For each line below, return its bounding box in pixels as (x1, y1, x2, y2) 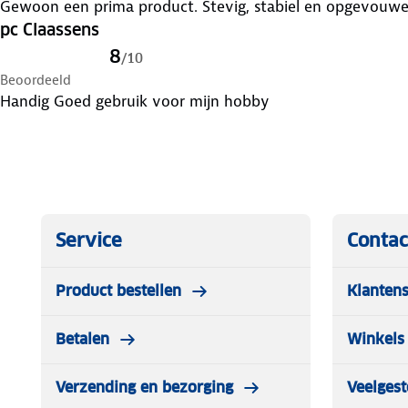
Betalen (56, 330, 109, 350)
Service (56, 229, 122, 253)
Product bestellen (56, 281, 181, 301)
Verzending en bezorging (56, 378, 233, 398)
